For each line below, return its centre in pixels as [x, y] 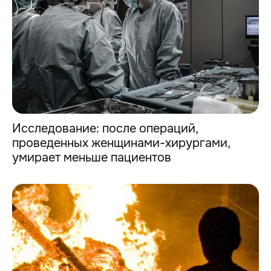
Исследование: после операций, [105, 129]
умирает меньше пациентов [92, 158]
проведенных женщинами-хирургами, [121, 143]
